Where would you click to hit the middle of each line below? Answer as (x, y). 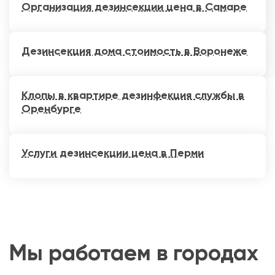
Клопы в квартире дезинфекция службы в (133, 95)
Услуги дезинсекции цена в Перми (113, 153)
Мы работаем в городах (134, 253)
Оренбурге (51, 109)
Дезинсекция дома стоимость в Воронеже (134, 51)
